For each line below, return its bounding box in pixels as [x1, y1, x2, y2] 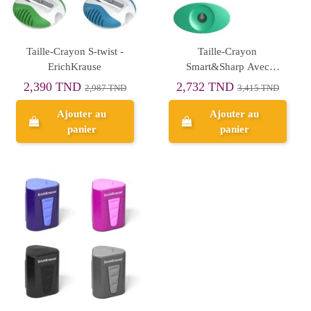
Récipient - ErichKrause [176, 76, 280, 87]
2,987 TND [84, 83, 126, 93]
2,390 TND [23, 79, 85, 94]
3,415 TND [237, 83, 279, 93]
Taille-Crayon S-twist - [26, 45, 124, 57]
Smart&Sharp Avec [185, 60, 269, 72]
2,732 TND [176, 79, 237, 94]
